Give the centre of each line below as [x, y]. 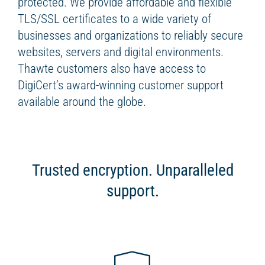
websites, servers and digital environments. [121, 52]
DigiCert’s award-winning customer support [121, 85]
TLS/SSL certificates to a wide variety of [114, 19]
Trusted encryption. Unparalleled [132, 170]
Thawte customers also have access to [112, 69]
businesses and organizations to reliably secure [130, 35]
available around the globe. [82, 102]
